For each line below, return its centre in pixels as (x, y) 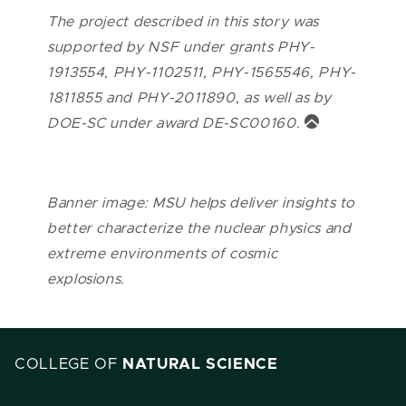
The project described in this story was (183, 21)
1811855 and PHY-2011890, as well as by (189, 97)
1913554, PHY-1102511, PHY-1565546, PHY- (202, 72)
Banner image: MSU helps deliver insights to (201, 203)
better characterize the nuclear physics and (199, 228)
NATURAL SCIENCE (200, 364)
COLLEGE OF (69, 364)
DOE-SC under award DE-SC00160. (176, 123)
